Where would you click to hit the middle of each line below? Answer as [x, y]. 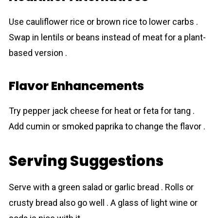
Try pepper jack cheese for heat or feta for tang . [101, 111]
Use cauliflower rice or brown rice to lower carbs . [103, 22]
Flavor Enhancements [76, 86]
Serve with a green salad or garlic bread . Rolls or [101, 187]
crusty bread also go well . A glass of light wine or [103, 203]
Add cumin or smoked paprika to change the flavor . [107, 126]
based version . [38, 53]
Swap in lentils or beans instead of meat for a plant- [107, 37]
